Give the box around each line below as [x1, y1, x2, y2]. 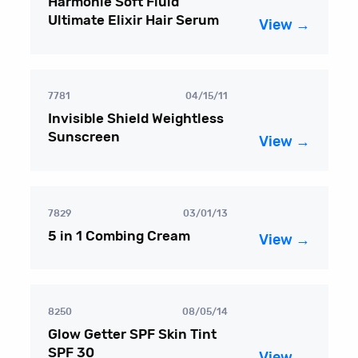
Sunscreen [48, 130, 121, 145]
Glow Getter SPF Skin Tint [48, 327, 217, 341]
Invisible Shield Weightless [48, 112, 225, 126]
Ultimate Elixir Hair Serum [48, 14, 220, 28]
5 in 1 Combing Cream [48, 229, 191, 243]
